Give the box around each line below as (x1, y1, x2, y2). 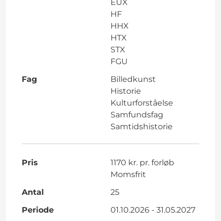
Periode (22, 205, 54, 215)
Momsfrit (110, 169, 146, 179)
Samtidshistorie (110, 121, 173, 131)
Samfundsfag (110, 110, 163, 119)
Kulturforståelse (110, 98, 173, 108)
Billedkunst (110, 74, 156, 84)
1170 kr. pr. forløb (110, 157, 174, 167)
